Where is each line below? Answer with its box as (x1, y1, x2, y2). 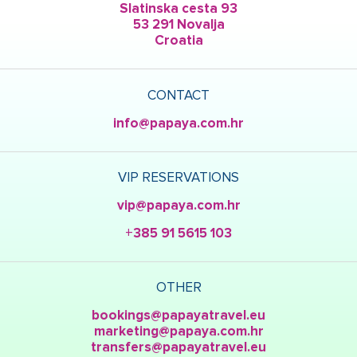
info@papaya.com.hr (113, 116, 244, 131)
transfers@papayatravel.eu (91, 340, 266, 355)
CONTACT (147, 88, 210, 103)
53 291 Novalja (132, 18, 225, 32)
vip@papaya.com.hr (116, 198, 241, 213)
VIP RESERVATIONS (118, 171, 239, 185)
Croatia (154, 33, 203, 48)
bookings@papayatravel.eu (92, 308, 265, 323)
